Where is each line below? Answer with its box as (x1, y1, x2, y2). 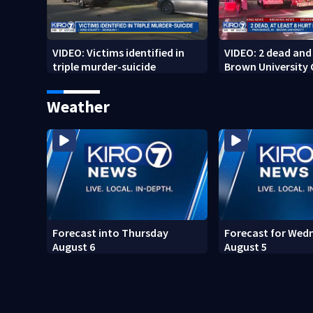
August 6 (52, 239, 96, 254)
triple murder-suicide (52, 59, 156, 74)
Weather (47, 96, 110, 118)
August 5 (224, 239, 268, 254)
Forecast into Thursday (52, 225, 169, 240)
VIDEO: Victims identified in (52, 45, 185, 60)
